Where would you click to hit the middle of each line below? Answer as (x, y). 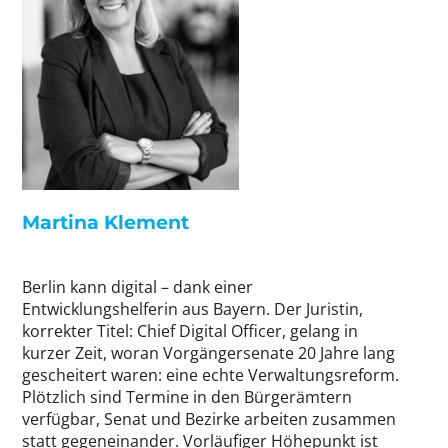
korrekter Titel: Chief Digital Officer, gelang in (190, 331)
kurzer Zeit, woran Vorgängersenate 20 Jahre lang (208, 353)
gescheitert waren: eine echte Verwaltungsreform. (210, 375)
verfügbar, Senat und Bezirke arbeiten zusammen (209, 419)
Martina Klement (105, 222)
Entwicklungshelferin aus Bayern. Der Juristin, (192, 309)
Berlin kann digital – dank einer (137, 287)
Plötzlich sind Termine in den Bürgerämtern (187, 397)
